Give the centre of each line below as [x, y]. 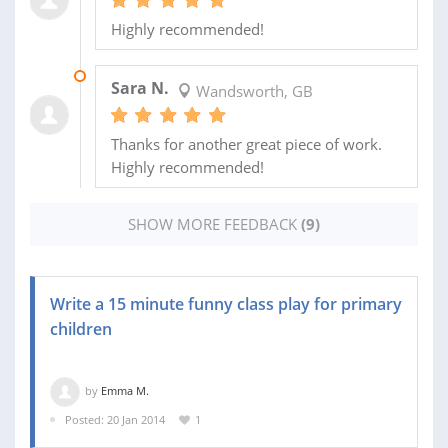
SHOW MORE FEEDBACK [214, 223]
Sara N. [139, 87]
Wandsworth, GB [252, 90]
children [81, 328]
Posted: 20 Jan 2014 [115, 419]
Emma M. [125, 390]
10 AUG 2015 [127, 75]
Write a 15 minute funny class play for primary [226, 303]
